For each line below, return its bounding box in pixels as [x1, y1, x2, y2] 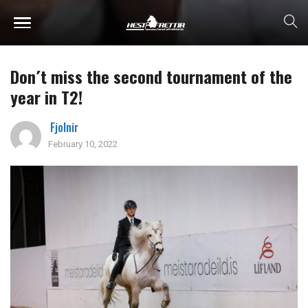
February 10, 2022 [48, 138, 118, 149]
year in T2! [10, 84, 82, 109]
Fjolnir [50, 118, 78, 135]
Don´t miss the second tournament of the [10, 63, 292, 89]
